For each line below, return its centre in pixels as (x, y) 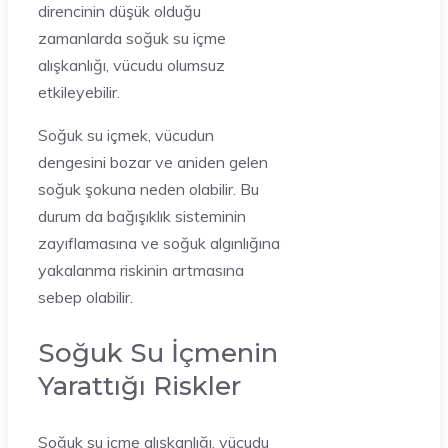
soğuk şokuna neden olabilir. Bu (148, 188)
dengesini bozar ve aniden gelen (153, 161)
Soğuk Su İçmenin (158, 352)
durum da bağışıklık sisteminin (142, 215)
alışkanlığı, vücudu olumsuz (131, 64)
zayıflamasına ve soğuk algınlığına (159, 242)
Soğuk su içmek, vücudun (126, 134)
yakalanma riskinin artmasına (141, 269)
